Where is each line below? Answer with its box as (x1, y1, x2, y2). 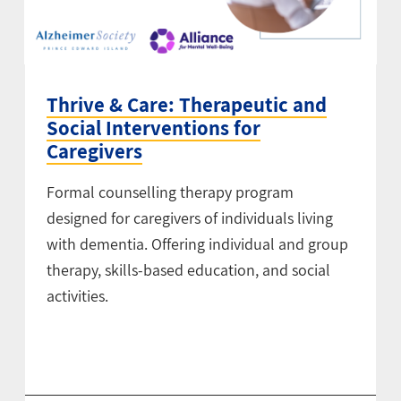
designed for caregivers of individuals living (46, 208, 333, 229)
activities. (46, 286, 108, 307)
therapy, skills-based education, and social (46, 260, 330, 281)
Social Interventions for (46, 115, 260, 142)
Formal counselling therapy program (46, 182, 294, 203)
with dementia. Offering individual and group (46, 234, 348, 255)
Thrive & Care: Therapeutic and (46, 91, 327, 119)
